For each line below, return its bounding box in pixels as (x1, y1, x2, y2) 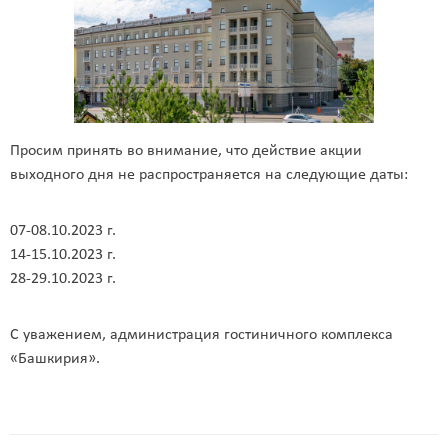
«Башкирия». (10, 351, 100, 368)
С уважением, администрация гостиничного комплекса (10, 327, 393, 344)
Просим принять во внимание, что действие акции (10, 143, 362, 160)
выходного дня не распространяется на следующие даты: (10, 167, 408, 184)
